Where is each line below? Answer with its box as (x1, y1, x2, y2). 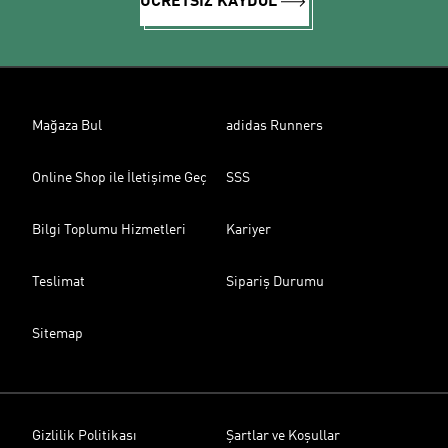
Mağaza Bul (32, 119, 102, 133)
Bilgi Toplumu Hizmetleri (32, 223, 186, 237)
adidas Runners (226, 119, 323, 133)
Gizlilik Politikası (32, 429, 137, 443)
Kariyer (226, 223, 271, 237)
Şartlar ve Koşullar (226, 429, 340, 443)
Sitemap (32, 327, 83, 341)
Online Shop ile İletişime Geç (32, 171, 207, 185)
